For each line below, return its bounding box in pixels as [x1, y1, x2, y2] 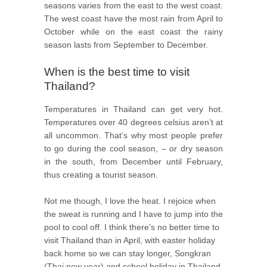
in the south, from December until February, [44, 156, 223, 166]
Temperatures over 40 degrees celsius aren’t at [44, 117, 223, 127]
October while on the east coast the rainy [44, 27, 223, 37]
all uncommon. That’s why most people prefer [44, 130, 223, 140]
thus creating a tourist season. [44, 169, 158, 179]
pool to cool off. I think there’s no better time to [44, 222, 219, 232]
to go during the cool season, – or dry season [44, 143, 223, 153]
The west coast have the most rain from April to [44, 14, 223, 24]
